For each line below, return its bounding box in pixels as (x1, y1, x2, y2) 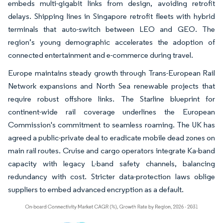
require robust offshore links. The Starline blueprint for (8, 94, 215, 104)
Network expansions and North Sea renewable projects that (8, 81, 215, 91)
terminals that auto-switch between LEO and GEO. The (8, 24, 215, 34)
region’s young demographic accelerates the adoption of (8, 37, 215, 47)
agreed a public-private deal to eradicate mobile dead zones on (8, 132, 215, 142)
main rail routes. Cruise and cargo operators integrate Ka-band (8, 145, 215, 155)
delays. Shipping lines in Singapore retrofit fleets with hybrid (8, 11, 215, 21)
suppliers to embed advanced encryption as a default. (8, 184, 184, 194)
